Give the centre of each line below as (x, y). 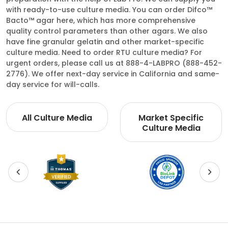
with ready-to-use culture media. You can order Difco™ (109, 10)
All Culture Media (57, 118)
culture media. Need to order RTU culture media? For (104, 52)
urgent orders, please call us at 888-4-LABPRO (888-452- (114, 63)
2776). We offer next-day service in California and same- (113, 74)
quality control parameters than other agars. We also (107, 31)
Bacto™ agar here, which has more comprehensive (101, 20)
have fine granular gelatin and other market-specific (105, 42)
